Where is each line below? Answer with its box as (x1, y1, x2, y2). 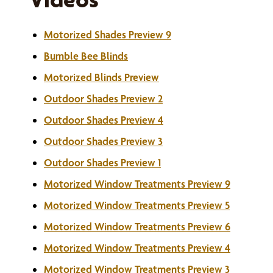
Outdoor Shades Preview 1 (44, 156, 161, 169)
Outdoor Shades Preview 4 (44, 113, 163, 126)
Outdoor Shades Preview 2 (44, 92, 163, 105)
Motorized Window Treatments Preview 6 (44, 220, 230, 233)
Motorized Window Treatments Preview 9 (44, 177, 230, 190)
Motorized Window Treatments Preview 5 (44, 199, 230, 211)
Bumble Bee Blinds (44, 49, 128, 62)
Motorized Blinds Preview (44, 71, 159, 83)
